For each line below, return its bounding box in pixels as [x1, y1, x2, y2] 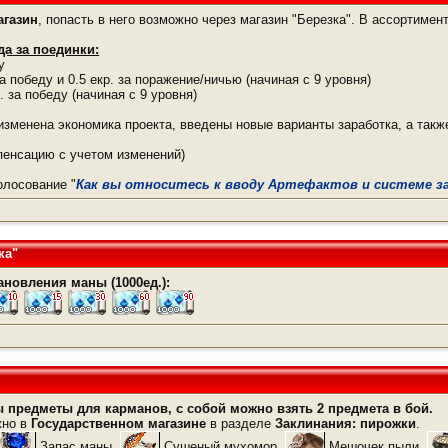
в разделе [206, 416, 276, 431]
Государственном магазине [31, 416, 207, 431]
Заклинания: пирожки [275, 416, 417, 431]
